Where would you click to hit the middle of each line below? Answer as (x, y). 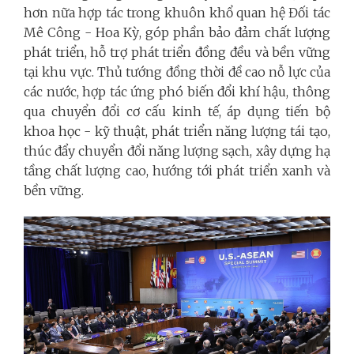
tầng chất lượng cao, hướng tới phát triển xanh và (177, 171)
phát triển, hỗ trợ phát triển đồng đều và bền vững (177, 53)
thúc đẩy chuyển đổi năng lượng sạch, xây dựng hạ (177, 151)
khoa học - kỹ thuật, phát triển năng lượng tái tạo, (177, 132)
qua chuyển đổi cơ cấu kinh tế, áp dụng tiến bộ (177, 112)
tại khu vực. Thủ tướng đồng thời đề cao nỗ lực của (177, 72)
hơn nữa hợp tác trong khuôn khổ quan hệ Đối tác (177, 13)
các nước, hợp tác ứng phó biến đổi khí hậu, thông (177, 92)
